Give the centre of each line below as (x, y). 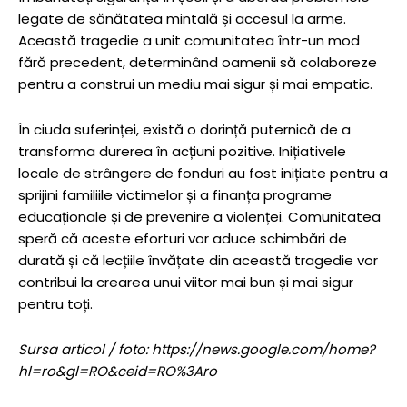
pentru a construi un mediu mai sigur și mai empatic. (195, 84)
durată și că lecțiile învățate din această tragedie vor (198, 261)
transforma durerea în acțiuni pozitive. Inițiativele (182, 152)
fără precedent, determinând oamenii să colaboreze (198, 63)
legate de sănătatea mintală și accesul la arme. (182, 19)
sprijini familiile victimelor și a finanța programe (175, 195)
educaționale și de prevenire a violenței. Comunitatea (199, 217)
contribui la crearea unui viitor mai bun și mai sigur (186, 283)
